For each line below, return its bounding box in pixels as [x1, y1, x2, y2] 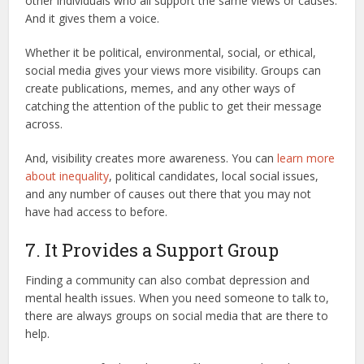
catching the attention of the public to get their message [25, 97, 323, 114]
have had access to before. [25, 203, 168, 219]
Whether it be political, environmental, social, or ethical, [25, 44, 317, 60]
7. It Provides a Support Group [25, 237, 279, 262]
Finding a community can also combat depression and [25, 271, 310, 288]
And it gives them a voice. [25, 10, 160, 26]
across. [25, 115, 63, 132]
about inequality [25, 167, 110, 184]
